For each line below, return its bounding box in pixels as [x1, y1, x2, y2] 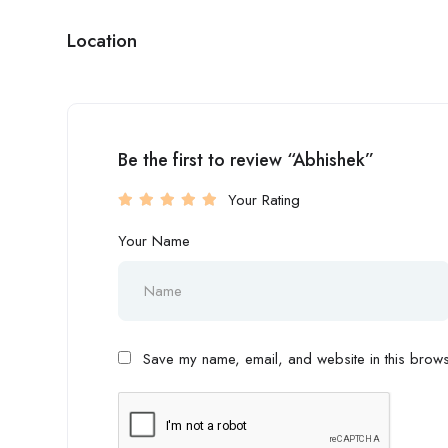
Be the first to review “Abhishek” [118, 147, 374, 173]
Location [67, 27, 137, 54]
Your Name [118, 230, 190, 252]
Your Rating [228, 189, 300, 211]
